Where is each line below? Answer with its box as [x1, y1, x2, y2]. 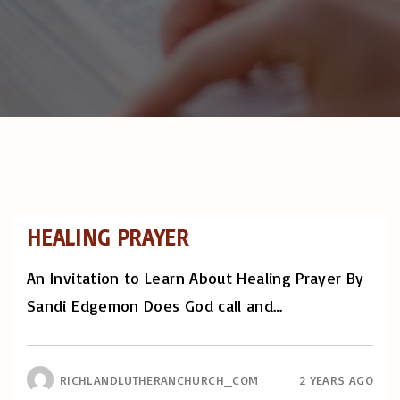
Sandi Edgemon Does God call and [27, 296, 274, 316]
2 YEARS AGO [299, 372, 373, 388]
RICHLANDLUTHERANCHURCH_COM [60, 372, 259, 388]
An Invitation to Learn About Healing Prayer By [27, 268, 364, 288]
